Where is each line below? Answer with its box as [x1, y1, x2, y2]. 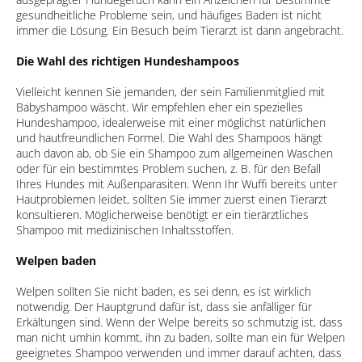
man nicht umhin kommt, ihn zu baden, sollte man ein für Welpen [16, 329, 345, 345]
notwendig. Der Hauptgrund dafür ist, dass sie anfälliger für [16, 298, 312, 314]
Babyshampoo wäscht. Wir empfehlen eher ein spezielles [16, 99, 303, 115]
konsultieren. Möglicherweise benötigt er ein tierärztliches [16, 206, 309, 222]
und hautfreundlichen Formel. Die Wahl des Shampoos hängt [16, 129, 322, 145]
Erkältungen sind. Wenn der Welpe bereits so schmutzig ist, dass [16, 314, 343, 330]
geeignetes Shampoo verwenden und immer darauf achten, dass [16, 344, 342, 360]
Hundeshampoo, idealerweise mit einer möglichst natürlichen [16, 114, 326, 130]
